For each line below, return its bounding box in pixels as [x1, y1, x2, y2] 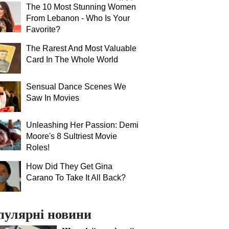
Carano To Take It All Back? [26, 173, 126, 182]
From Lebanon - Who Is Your [26, 14, 130, 22]
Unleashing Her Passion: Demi [26, 121, 139, 129]
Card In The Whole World [26, 55, 118, 64]
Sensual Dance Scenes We [26, 82, 126, 91]
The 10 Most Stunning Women [26, 3, 136, 11]
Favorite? [26, 25, 60, 34]
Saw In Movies [26, 94, 79, 102]
